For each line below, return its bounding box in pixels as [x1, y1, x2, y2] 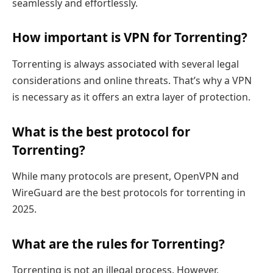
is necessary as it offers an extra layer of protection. [12, 90, 250, 104]
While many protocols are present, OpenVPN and [12, 169, 239, 183]
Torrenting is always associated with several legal [12, 57, 239, 71]
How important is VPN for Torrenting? [12, 29, 247, 46]
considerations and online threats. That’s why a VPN [12, 73, 252, 87]
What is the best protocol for [12, 122, 190, 140]
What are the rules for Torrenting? [12, 235, 225, 252]
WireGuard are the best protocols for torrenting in [12, 186, 246, 200]
